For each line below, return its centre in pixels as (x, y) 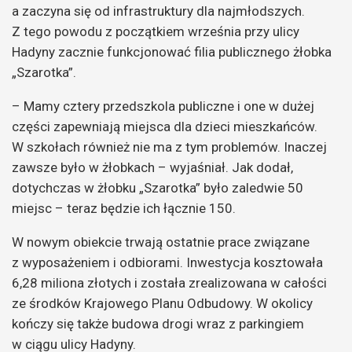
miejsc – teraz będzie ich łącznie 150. (124, 208)
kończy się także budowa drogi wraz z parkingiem (158, 323)
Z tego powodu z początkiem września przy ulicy (156, 31)
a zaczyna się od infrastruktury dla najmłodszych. (158, 11)
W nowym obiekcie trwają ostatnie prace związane (161, 242)
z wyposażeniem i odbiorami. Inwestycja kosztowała (167, 262)
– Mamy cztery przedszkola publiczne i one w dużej (163, 106)
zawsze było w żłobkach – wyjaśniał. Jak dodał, (152, 167)
